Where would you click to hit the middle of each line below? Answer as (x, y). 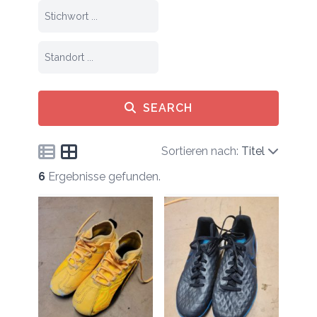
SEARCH (168, 108)
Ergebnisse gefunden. (104, 177)
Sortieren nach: (200, 151)
